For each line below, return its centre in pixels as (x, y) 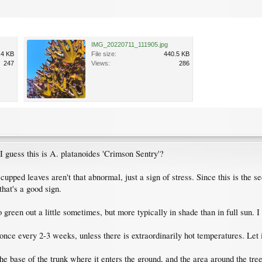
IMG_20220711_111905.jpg (130, 44)
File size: (104, 54)
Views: (101, 63)
